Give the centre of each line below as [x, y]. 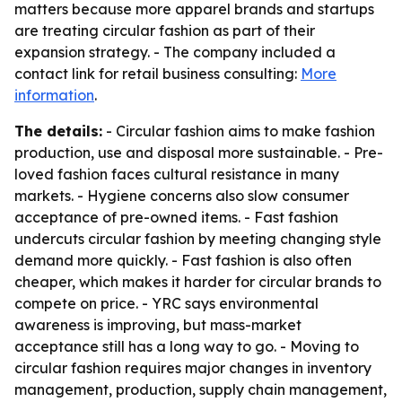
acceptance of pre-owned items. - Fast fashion [176, 217]
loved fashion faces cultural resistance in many [177, 174]
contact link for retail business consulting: [157, 74]
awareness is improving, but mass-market [158, 325]
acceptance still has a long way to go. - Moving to [187, 346]
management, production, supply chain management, [201, 389]
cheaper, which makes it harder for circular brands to [198, 282]
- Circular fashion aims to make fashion [239, 131]
